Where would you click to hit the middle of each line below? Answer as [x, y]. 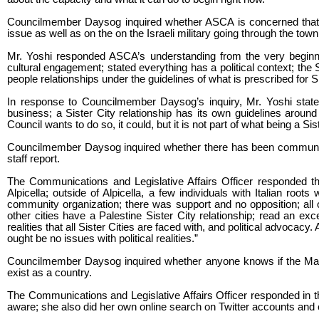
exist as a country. [49, 272]
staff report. [33, 158]
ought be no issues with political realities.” [103, 238]
